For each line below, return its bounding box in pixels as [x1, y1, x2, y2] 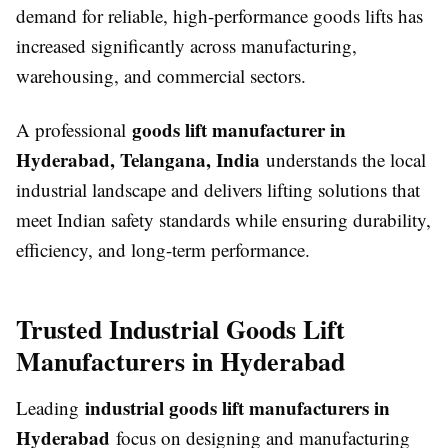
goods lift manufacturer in [132, 115, 346, 143]
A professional [16, 116, 132, 142]
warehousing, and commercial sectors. [16, 62, 306, 88]
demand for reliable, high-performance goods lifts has [16, 2, 423, 28]
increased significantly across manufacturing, [16, 32, 357, 58]
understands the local [260, 146, 426, 172]
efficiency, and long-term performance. [16, 236, 310, 262]
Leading [16, 394, 85, 420]
